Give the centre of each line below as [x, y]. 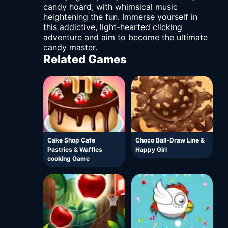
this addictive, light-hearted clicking [113, 27]
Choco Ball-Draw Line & [170, 140]
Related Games [85, 59]
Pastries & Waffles [75, 150]
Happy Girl [151, 150]
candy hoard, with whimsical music [110, 7]
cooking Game [68, 159]
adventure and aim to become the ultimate [125, 37]
